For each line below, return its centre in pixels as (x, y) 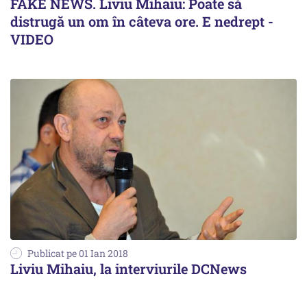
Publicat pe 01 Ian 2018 (78, 253)
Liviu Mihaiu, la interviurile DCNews (128, 268)
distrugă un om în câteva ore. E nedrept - (142, 21)
